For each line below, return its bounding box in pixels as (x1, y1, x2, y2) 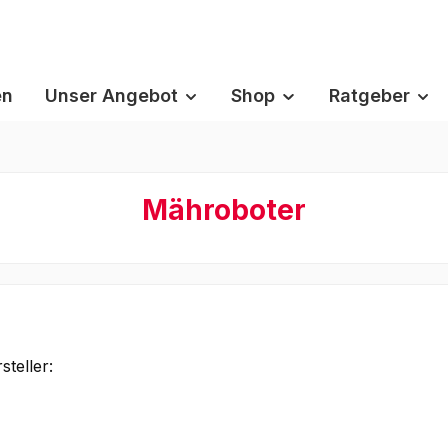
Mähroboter (142, 193, 306, 228)
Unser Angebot (44, 85, 178, 107)
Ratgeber (328, 85, 410, 107)
